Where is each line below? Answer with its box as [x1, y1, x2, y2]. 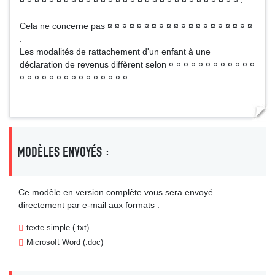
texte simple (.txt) [26, 223, 89, 232]
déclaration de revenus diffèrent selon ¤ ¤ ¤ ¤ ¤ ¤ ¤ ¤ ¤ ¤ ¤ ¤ [20, 60, 255, 69]
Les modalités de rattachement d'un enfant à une [20, 47, 211, 56]
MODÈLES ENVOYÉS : [17, 143, 110, 160]
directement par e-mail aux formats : [18, 200, 160, 210]
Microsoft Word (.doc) [26, 238, 103, 247]
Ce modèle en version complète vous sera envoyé [18, 187, 213, 197]
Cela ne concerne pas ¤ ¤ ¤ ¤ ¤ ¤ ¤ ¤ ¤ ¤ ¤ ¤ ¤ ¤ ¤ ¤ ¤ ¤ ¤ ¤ [20, 21, 252, 31]
